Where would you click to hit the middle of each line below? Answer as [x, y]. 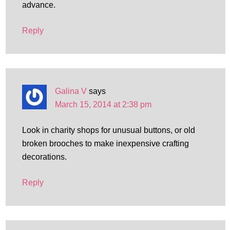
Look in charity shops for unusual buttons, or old [108, 130]
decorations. [44, 157]
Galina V [71, 91]
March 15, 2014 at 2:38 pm [103, 104]
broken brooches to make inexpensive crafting [105, 143]
